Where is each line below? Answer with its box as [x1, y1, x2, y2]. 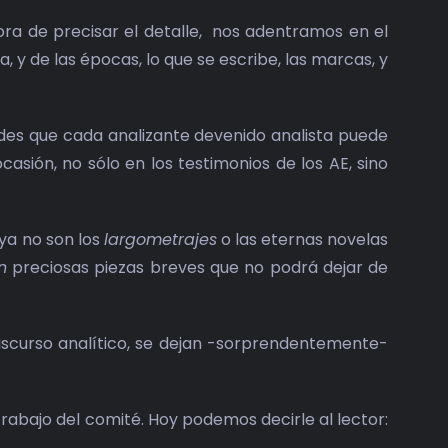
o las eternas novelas [216, 228, 389, 252]
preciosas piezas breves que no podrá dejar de [6, 256, 389, 280]
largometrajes [103, 228, 217, 252]
